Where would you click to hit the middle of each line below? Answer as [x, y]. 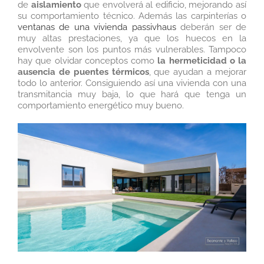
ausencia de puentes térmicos [83, 72]
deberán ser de [211, 27]
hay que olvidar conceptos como [88, 60]
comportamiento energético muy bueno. [101, 105]
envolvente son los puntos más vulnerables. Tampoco [132, 49]
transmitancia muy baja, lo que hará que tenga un [132, 94]
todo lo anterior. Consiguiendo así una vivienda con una [132, 83]
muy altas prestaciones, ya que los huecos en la [132, 38]
